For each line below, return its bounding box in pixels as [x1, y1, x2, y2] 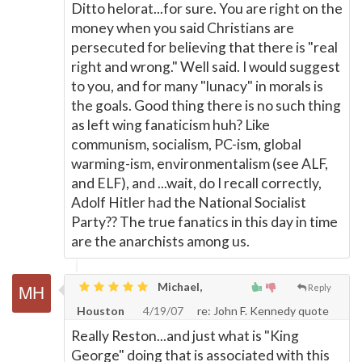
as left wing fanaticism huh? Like [71, 116, 270, 133]
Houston [77, 304, 124, 318]
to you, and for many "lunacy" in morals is [71, 78, 323, 95]
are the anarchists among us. [71, 233, 250, 250]
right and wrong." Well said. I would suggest [71, 58, 340, 75]
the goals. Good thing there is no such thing [71, 97, 341, 114]
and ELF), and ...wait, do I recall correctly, [71, 175, 322, 192]
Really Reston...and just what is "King [71, 327, 299, 344]
